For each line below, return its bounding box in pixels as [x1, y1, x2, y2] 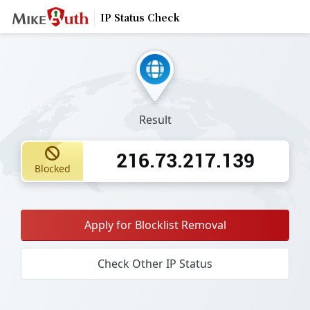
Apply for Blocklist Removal [84, 217, 226, 232]
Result [138, 111, 172, 127]
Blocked [34, 162, 71, 176]
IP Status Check [100, 12, 180, 24]
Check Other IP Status [98, 255, 212, 271]
